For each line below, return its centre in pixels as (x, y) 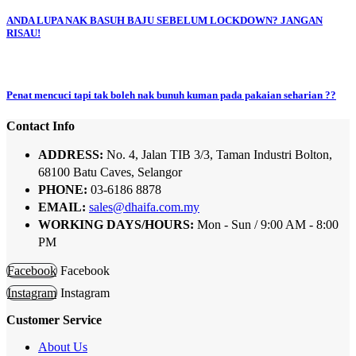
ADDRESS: (71, 155)
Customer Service (54, 320)
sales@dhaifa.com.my (144, 207)
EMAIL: (62, 207)
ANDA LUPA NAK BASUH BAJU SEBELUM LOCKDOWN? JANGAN (164, 20)
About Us (63, 347)
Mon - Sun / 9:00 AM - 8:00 (268, 225)
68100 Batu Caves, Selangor (110, 172)
